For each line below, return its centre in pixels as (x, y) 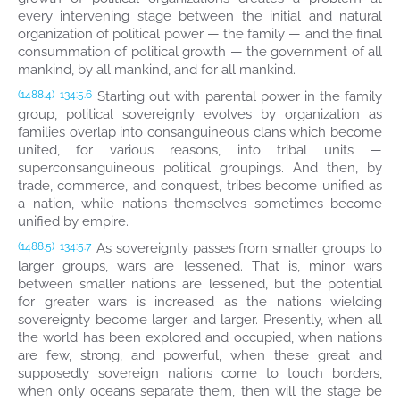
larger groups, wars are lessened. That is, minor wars (200, 266)
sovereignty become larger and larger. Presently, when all (200, 320)
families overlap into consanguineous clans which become (200, 132)
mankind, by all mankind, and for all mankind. (157, 70)
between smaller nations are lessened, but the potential (200, 284)
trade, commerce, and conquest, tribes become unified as (200, 186)
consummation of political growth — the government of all (200, 52)
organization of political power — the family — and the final (200, 34)
